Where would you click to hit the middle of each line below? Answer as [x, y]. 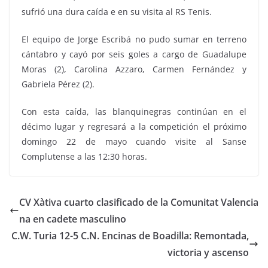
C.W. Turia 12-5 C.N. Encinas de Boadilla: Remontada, [130, 236]
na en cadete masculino [73, 219]
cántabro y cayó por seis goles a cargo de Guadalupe [134, 54]
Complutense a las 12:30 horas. [84, 157]
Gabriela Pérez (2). [58, 84]
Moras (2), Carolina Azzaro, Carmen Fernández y [134, 69]
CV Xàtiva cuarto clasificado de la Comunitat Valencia [139, 202]
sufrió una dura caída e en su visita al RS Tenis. [117, 12]
